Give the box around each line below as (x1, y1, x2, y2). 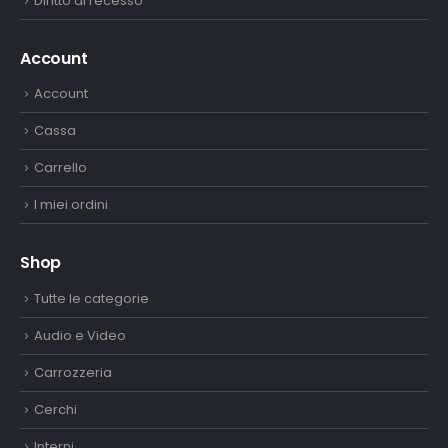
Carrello (34, 158, 87, 178)
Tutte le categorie (34, 288, 149, 308)
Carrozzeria (34, 362, 112, 382)
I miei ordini (34, 195, 108, 215)
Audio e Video (34, 325, 126, 345)
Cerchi (34, 399, 77, 419)
